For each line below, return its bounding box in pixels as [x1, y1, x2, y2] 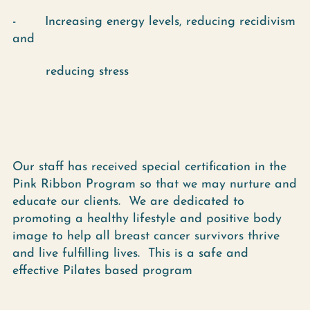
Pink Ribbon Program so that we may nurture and [12, 178, 297, 191]
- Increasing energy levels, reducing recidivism [12, 15, 295, 28]
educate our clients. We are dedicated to [12, 195, 244, 208]
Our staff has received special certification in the [12, 161, 286, 174]
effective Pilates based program [12, 264, 192, 277]
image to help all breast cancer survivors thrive [12, 230, 280, 243]
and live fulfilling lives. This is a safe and [12, 247, 248, 260]
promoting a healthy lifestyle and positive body [12, 212, 282, 226]
